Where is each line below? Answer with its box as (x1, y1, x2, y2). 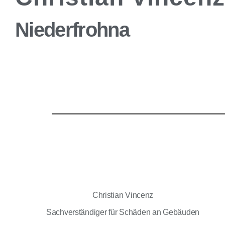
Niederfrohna (15, 19, 130, 41)
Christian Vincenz (92, 191, 154, 199)
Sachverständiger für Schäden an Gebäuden (46, 208, 200, 216)
